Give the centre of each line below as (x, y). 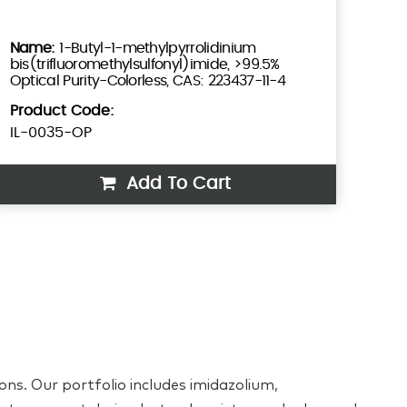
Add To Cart (175, 184)
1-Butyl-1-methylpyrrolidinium (158, 48)
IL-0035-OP (50, 132)
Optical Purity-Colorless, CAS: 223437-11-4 (148, 80)
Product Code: (62, 110)
